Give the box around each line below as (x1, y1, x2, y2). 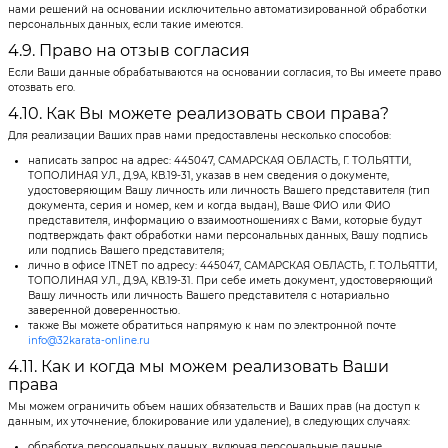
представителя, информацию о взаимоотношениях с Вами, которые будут (27, 213, 422, 227)
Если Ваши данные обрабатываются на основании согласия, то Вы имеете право (7, 65, 441, 79)
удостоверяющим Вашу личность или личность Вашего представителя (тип (27, 183, 430, 197)
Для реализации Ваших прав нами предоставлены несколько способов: (7, 128, 391, 142)
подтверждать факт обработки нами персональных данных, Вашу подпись (27, 228, 428, 242)
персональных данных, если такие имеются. (7, 17, 243, 31)
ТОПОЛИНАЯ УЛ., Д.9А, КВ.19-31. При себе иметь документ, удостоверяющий (27, 273, 433, 287)
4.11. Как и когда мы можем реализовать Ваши (7, 356, 389, 376)
